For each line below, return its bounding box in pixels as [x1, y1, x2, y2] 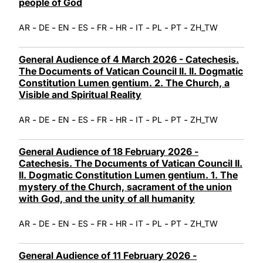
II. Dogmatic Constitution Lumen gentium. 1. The [19, 168, 238, 181]
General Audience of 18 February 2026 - [19, 145, 198, 157]
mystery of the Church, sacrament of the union [19, 180, 232, 193]
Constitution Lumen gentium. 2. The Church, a [19, 76, 230, 89]
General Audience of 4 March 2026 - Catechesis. [19, 53, 239, 65]
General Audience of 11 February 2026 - [19, 249, 197, 261]
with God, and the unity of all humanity [19, 192, 195, 204]
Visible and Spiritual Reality [19, 88, 141, 100]
